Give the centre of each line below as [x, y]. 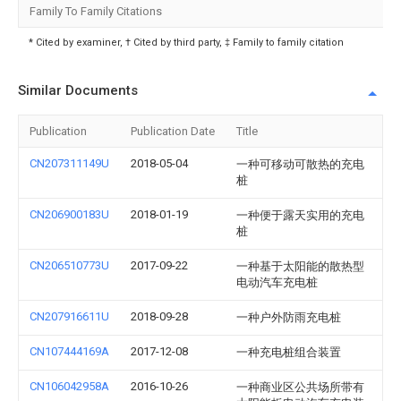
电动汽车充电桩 [277, 282]
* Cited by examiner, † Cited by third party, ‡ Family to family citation [186, 43]
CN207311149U [69, 163]
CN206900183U [69, 214]
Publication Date [173, 131]
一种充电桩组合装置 [289, 352]
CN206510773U [69, 265]
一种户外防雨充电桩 [289, 317]
